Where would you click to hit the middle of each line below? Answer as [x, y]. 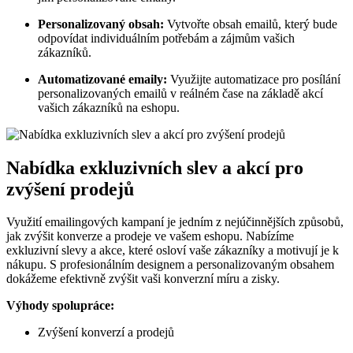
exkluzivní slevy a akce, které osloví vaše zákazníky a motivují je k [173, 251]
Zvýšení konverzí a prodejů [106, 333]
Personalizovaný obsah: [101, 24]
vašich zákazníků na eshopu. [109, 107]
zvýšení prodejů [70, 189]
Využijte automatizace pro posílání [254, 79]
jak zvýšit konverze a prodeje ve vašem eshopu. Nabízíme [150, 236]
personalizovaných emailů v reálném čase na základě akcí [180, 93]
